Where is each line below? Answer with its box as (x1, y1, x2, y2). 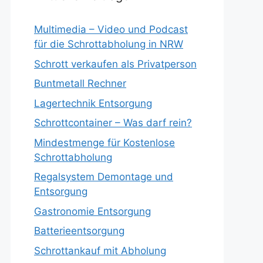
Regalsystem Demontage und (34, 171, 173, 183)
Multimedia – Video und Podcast (34, 23, 188, 35)
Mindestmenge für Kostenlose (34, 136, 175, 149)
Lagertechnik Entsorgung (34, 97, 152, 109)
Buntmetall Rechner (34, 77, 126, 89)
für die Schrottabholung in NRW (34, 38, 183, 50)
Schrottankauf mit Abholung (34, 244, 166, 257)
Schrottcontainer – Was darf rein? (34, 117, 192, 129)
